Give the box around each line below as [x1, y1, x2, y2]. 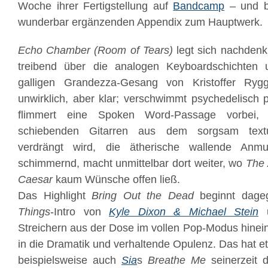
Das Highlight [18, 190, 92, 202]
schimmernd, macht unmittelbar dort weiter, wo [18, 157, 246, 169]
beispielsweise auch [18, 254, 121, 266]
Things [18, 206, 50, 218]
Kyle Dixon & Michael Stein [109, 206, 258, 218]
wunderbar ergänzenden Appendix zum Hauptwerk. [18, 16, 263, 28]
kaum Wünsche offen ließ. [53, 173, 180, 185]
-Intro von [50, 206, 109, 218]
